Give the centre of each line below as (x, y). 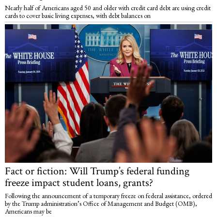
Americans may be (28, 211)
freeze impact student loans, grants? (79, 183)
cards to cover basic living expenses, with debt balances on (78, 16)
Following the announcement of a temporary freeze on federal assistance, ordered (108, 195)
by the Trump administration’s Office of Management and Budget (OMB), (101, 203)
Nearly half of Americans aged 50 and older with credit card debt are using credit (108, 8)
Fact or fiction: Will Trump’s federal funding (97, 171)
